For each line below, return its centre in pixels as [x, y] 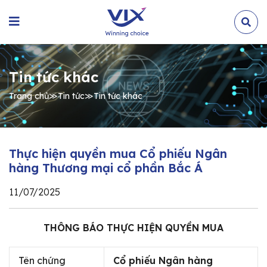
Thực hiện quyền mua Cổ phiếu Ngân [118, 153]
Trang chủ [29, 96]
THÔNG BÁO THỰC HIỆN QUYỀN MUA [133, 228]
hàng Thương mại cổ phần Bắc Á [106, 168]
